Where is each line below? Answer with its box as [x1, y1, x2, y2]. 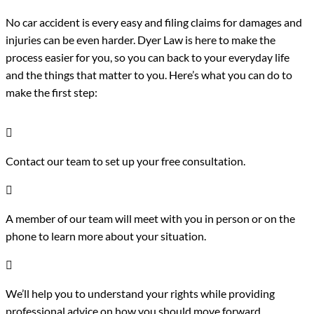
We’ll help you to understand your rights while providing [6, 286, 275, 300]
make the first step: [6, 85, 97, 99]
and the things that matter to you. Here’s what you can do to [6, 67, 292, 81]
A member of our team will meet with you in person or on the [6, 211, 295, 225]
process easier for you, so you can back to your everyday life [6, 50, 289, 64]
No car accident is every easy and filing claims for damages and [6, 15, 302, 29]
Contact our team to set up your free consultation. [6, 153, 245, 168]
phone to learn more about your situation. [6, 228, 206, 243]
